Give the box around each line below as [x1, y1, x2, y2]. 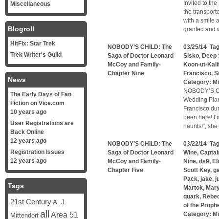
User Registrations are [10, 120, 74, 127]
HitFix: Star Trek [10, 40, 55, 47]
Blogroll [8, 25, 34, 33]
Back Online [10, 129, 44, 135]
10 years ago [10, 109, 46, 115]
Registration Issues [10, 149, 65, 155]
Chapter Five [108, 167, 143, 174]
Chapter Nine [108, 70, 144, 77]
